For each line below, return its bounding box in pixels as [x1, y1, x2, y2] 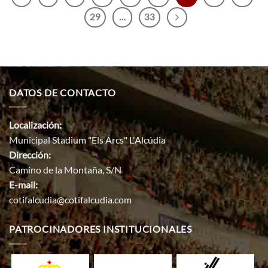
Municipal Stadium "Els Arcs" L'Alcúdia [9, 134, 166, 146]
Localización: [9, 119, 62, 131]
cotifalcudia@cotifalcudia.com [9, 194, 132, 206]
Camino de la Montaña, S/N [9, 164, 121, 176]
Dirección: [9, 149, 51, 161]
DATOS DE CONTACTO [9, 86, 116, 98]
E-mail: [9, 179, 38, 191]
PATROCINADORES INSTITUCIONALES [9, 223, 192, 235]
